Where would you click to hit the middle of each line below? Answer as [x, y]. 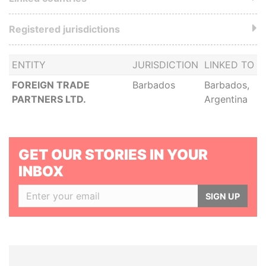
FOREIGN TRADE [50, 85]
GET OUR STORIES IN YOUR [113, 155]
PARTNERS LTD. [49, 99]
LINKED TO [229, 65]
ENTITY [28, 65]
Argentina [226, 99]
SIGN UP [223, 196]
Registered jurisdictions [64, 29]
